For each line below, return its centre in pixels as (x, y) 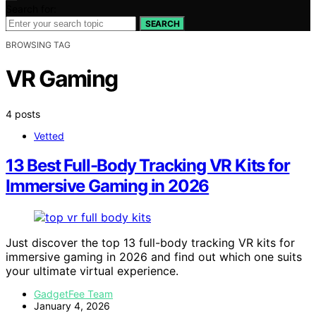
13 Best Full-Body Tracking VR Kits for (148, 166)
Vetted (49, 135)
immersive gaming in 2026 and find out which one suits (154, 257)
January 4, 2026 (72, 306)
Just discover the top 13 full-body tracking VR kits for (150, 243)
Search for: (31, 8)
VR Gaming (62, 79)
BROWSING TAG (38, 44)
